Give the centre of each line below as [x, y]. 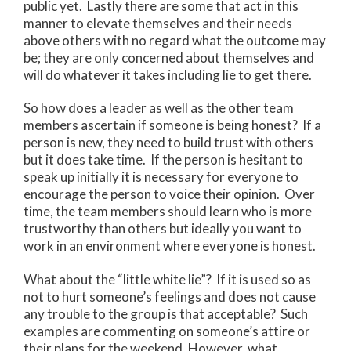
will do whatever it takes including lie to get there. [168, 74]
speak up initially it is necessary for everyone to [161, 177]
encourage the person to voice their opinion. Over [169, 194]
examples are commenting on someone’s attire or [167, 331]
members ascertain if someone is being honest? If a [172, 125]
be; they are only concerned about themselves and [169, 57]
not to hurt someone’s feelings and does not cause [170, 296]
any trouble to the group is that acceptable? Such [166, 313]
